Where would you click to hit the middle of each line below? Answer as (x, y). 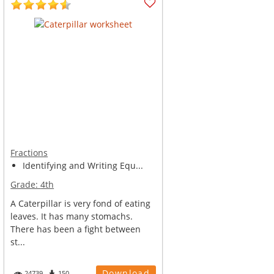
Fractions (29, 153)
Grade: (26, 184)
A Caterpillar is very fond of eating (81, 203)
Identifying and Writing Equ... (83, 165)
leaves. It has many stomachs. (72, 216)
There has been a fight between (76, 229)
